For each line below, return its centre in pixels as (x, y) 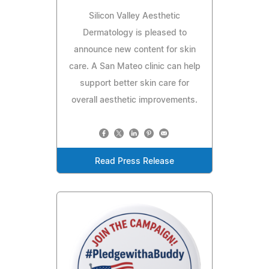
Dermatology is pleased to (134, 33)
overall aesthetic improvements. (134, 100)
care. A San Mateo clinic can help (134, 66)
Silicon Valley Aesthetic (134, 16)
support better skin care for (134, 83)
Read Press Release (134, 161)
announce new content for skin (134, 50)
